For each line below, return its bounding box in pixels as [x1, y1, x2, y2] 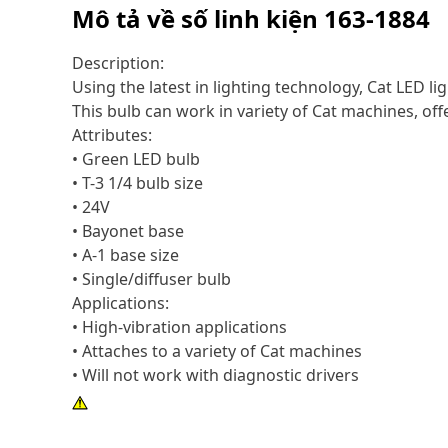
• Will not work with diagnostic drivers [72, 364, 359, 386]
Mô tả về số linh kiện [72, 2, 324, 35]
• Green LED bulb [72, 148, 200, 170]
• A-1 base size [72, 244, 179, 266]
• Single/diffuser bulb [72, 268, 231, 290]
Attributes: [72, 124, 152, 146]
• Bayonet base [72, 220, 184, 242]
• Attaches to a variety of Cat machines [72, 340, 362, 362]
